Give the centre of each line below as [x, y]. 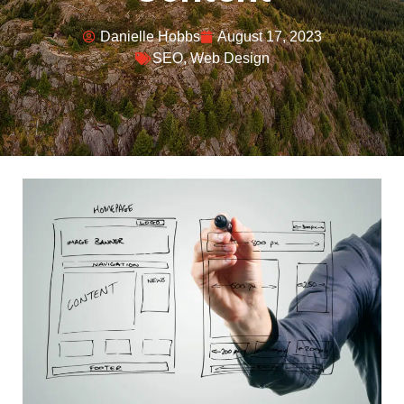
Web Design [230, 58]
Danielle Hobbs [150, 37]
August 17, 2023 [269, 37]
